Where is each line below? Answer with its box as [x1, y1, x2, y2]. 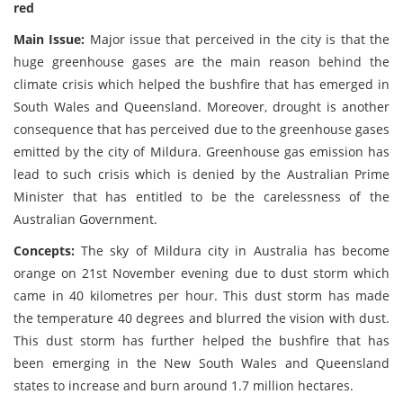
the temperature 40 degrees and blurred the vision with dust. [13, 309, 390, 327]
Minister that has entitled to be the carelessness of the [13, 188, 390, 205]
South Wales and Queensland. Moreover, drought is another [13, 98, 390, 115]
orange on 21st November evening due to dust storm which [13, 264, 390, 282]
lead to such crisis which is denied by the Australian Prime [13, 166, 390, 183]
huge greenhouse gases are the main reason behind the [13, 53, 390, 70]
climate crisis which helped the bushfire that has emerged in [13, 76, 390, 93]
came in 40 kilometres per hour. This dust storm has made [13, 287, 390, 304]
